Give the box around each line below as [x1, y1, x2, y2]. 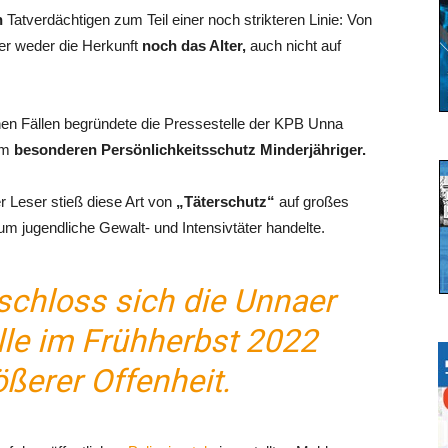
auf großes [275, 193, 349, 210]
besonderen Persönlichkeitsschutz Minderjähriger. [14, 141, 366, 158]
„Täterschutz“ [176, 193, 275, 210]
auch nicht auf [246, 37, 341, 54]
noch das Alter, [142, 37, 246, 54]
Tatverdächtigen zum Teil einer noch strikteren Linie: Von [3, 11, 372, 28]
